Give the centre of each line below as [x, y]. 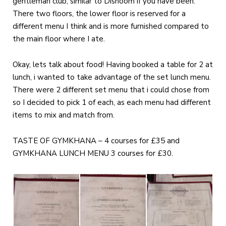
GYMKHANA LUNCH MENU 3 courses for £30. [93, 153]
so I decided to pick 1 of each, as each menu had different [112, 102]
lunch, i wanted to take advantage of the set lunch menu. [112, 77]
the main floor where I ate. [59, 39]
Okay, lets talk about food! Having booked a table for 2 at [113, 64]
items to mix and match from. [64, 115]
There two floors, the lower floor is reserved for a [99, 13]
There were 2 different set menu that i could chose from [111, 90]
